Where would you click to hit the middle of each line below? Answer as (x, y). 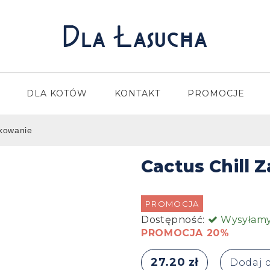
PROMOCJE (216, 93)
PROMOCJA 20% (185, 233)
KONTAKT (137, 93)
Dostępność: (174, 220)
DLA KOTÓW (57, 93)
